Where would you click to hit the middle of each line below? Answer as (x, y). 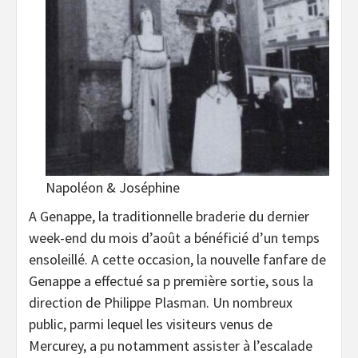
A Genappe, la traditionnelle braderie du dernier (169, 216)
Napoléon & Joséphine (113, 187)
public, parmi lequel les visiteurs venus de (151, 324)
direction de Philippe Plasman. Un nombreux (161, 302)
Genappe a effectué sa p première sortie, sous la (171, 280)
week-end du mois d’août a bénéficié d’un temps (174, 237)
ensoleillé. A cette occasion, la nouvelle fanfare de (177, 259)
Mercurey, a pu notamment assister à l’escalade (171, 345)
